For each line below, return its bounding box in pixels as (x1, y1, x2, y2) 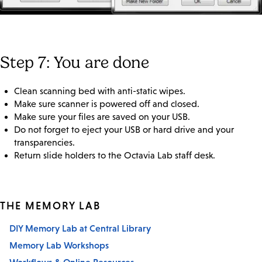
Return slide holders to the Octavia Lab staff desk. (14, 150, 215, 161)
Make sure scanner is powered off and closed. (14, 99, 199, 109)
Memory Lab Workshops (9, 240, 109, 251)
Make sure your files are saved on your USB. (14, 112, 190, 122)
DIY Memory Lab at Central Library (9, 223, 151, 234)
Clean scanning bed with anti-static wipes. (14, 86, 185, 96)
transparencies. (14, 137, 75, 148)
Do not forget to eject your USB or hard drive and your (14, 125, 234, 135)
